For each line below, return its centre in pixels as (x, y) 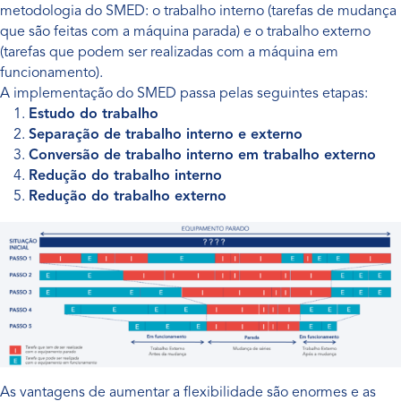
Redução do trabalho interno (125, 176)
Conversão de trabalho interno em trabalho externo (202, 156)
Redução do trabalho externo (128, 197)
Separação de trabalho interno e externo (166, 135)
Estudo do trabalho (94, 115)
